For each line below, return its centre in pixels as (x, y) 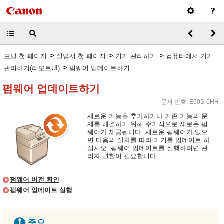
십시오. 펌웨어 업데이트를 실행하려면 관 (148, 148)
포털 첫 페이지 (25, 56)
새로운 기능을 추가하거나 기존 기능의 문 (148, 116)
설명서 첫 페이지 (81, 56)
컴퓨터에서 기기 (190, 56)
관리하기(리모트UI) (32, 68)
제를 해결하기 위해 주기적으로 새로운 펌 (148, 124)
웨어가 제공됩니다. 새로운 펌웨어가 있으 (148, 132)
